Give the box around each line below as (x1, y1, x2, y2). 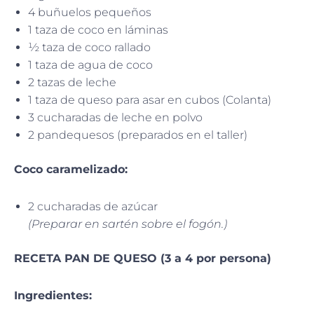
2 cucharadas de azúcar (28, 199, 158, 213)
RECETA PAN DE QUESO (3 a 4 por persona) (14, 251, 271, 265)
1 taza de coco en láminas (28, 22, 168, 36)
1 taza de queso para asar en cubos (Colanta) (28, 93, 271, 107)
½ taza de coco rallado (28, 40, 151, 54)
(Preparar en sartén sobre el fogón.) (28, 217, 227, 231)
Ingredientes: (14, 288, 92, 302)
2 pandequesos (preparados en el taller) (28, 128, 247, 142)
